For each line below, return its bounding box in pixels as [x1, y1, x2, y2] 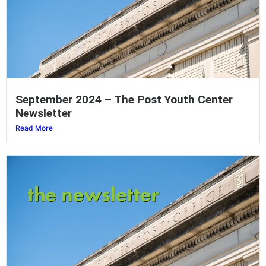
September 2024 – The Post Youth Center [15, 93, 233, 107]
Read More [15, 123, 53, 133]
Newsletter [15, 106, 72, 121]
